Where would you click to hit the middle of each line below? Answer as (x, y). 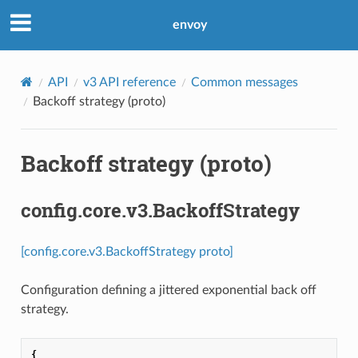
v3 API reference (129, 82)
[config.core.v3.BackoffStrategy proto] (127, 251)
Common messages (244, 82)
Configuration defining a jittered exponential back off (168, 290)
